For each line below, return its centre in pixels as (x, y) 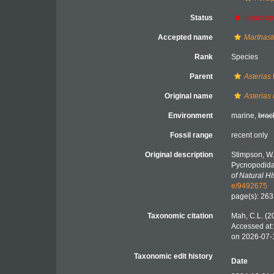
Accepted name (186, 37)
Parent (202, 76)
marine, (245, 116)
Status (202, 18)
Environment (191, 116)
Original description (179, 155)
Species (245, 57)
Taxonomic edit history (174, 256)
